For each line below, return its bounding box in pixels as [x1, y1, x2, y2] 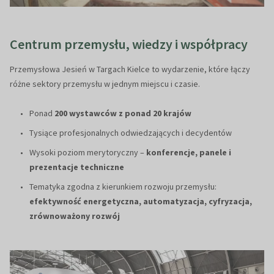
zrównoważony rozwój [29, 210, 120, 221]
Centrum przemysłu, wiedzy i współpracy [10, 35, 248, 53]
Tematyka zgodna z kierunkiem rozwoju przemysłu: [29, 180, 217, 192]
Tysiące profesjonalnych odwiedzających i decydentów [29, 127, 232, 138]
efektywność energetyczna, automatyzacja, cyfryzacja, [29, 195, 252, 207]
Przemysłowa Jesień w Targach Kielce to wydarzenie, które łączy [10, 63, 250, 75]
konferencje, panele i [146, 146, 231, 158]
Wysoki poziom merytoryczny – [29, 146, 146, 158]
